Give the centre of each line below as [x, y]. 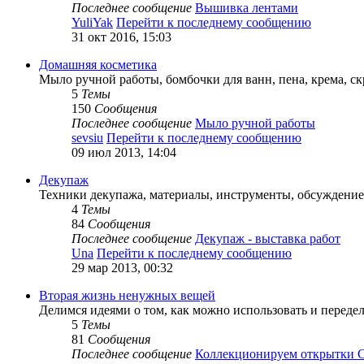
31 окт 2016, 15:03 [121, 37]
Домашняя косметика [98, 64]
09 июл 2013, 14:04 [124, 152]
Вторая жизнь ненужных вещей [127, 295]
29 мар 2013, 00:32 [122, 267]
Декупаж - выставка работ [268, 238]
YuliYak [92, 22]
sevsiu [87, 137]
